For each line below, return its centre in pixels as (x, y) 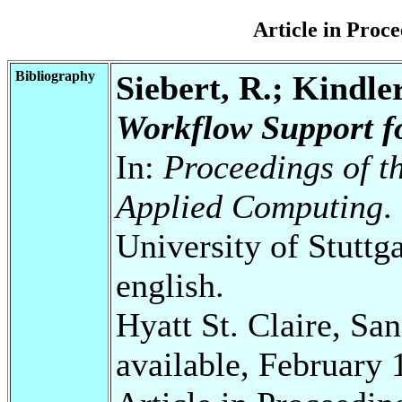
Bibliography (55, 75)
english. (170, 285)
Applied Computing (249, 206)
